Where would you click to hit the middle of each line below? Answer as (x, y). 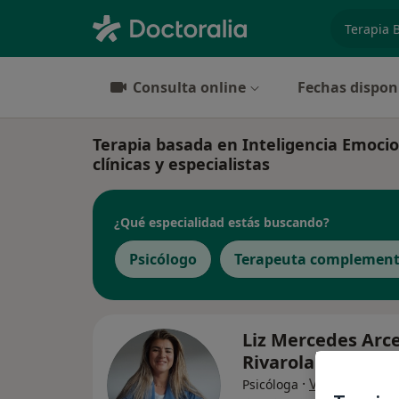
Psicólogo (163, 259)
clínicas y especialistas (181, 164)
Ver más (337, 384)
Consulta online (189, 87)
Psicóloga (270, 384)
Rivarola (281, 362)
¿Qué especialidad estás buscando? (222, 222)
